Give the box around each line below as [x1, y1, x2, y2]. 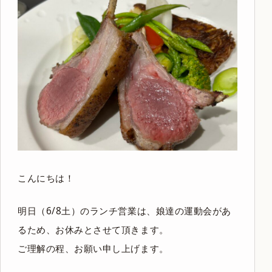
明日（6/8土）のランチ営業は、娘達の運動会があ [18, 205, 231, 218]
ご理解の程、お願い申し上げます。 [18, 242, 169, 256]
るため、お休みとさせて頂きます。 [18, 223, 169, 237]
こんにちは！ [18, 171, 75, 185]
